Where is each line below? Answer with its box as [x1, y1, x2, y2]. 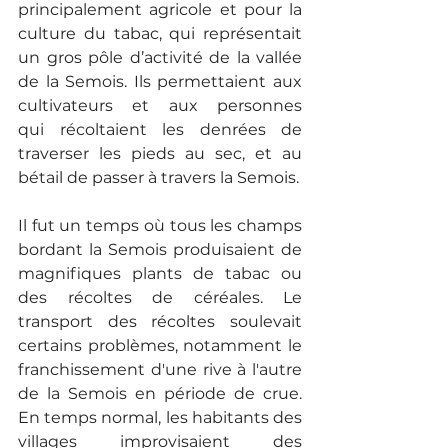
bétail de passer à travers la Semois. [18, 168, 299, 188]
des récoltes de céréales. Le [18, 288, 302, 308]
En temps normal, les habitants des [18, 408, 302, 428]
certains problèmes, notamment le [18, 336, 302, 356]
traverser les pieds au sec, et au [18, 144, 302, 164]
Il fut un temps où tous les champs [18, 216, 302, 236]
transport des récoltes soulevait [18, 312, 302, 332]
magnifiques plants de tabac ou [18, 264, 302, 284]
